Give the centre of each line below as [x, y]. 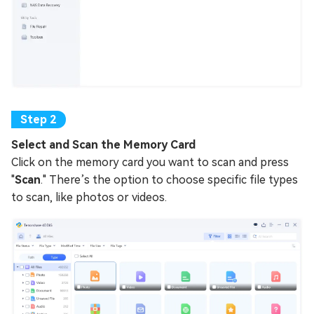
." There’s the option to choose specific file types [169, 180]
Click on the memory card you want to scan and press [150, 163]
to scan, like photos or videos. [89, 198]
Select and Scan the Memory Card [103, 145]
